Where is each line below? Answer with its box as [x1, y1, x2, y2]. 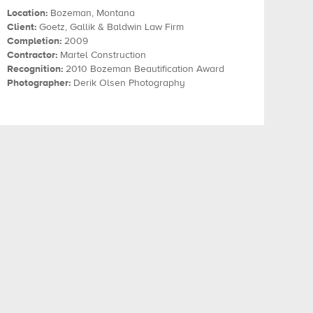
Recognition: [7, 62, 63, 75]
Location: [7, 6, 48, 20]
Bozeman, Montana [48, 6, 135, 20]
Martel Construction [57, 48, 146, 61]
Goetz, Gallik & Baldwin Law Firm [36, 20, 184, 34]
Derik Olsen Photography [71, 76, 185, 89]
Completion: [7, 34, 61, 48]
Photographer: [7, 76, 71, 89]
